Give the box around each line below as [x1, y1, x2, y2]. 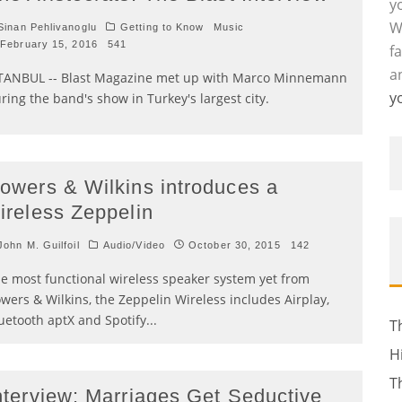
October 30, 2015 [188, 240, 281, 250]
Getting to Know [120, 21, 205, 32]
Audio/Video [102, 240, 165, 250]
